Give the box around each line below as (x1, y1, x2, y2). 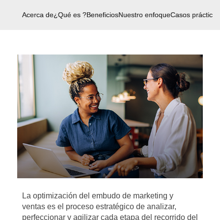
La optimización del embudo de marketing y (22, 192, 173, 200)
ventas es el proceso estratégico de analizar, (22, 202, 176, 211)
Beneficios (86, 11, 118, 19)
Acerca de (22, 11, 54, 19)
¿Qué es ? (54, 11, 86, 19)
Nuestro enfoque (118, 11, 170, 19)
